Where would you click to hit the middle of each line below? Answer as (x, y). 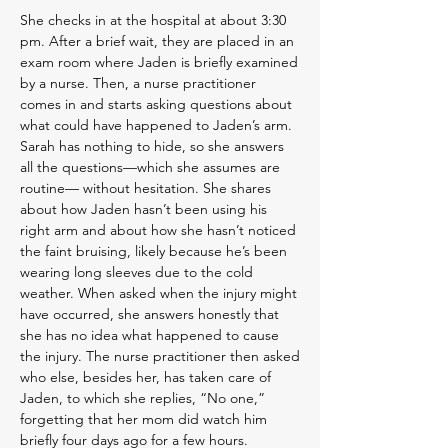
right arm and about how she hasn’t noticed (158, 230)
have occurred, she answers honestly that (149, 314)
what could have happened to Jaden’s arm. (156, 125)
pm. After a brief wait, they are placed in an (157, 41)
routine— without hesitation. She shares (145, 188)
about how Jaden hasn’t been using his (143, 209)
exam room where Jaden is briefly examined (159, 62)
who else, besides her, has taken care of (145, 377)
